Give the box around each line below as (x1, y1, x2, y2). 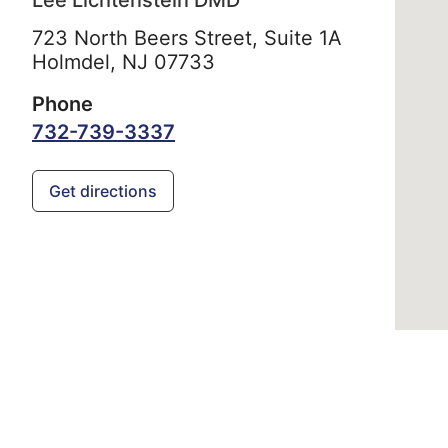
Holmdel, (32, 50, 122, 75)
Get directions (49, 181, 157, 202)
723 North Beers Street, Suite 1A (32, 26, 342, 51)
